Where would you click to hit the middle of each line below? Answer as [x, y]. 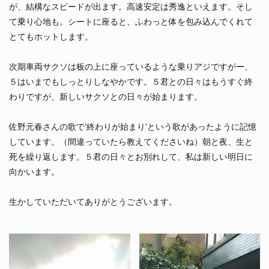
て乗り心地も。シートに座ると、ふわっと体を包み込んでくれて [131, 22]
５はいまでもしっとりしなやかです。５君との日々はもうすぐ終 [131, 82]
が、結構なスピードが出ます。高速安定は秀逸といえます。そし [131, 7]
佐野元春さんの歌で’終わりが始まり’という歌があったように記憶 [133, 127]
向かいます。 [34, 172]
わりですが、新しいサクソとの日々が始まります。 [106, 97]
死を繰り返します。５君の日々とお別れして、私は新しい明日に [131, 157]
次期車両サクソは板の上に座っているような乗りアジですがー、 [131, 67]
